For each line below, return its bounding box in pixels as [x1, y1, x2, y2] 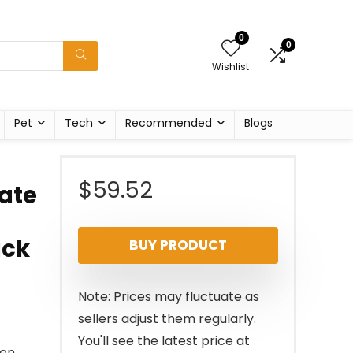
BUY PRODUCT [129, 236, 227, 255]
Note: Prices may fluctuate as [78, 288, 259, 306]
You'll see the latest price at [78, 332, 250, 350]
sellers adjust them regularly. [78, 310, 256, 328]
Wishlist [212, 60, 249, 73]
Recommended [125, 115, 212, 131]
